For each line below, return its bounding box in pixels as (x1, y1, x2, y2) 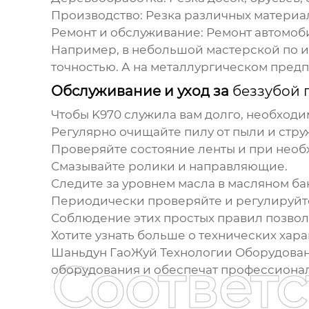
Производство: (50, 8, 143, 23)
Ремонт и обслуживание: (50, 26, 203, 40)
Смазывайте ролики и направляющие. (50, 159, 288, 174)
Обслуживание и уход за (50, 83, 232, 100)
